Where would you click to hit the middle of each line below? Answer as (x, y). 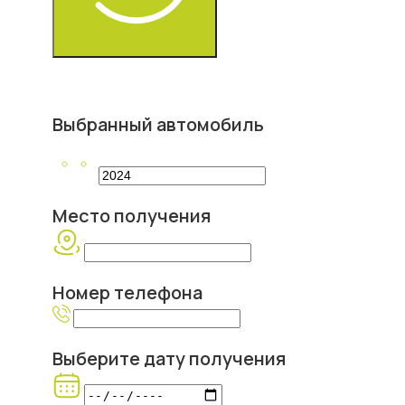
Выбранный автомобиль (158, 124)
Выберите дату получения (169, 358)
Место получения (132, 215)
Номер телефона (127, 292)
